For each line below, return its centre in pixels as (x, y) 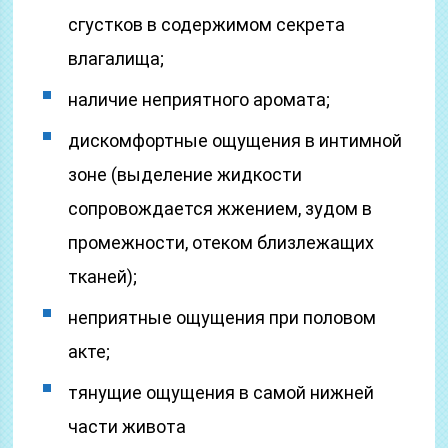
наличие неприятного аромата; (199, 99)
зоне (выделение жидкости (185, 174)
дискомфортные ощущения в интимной (235, 140)
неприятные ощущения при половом (222, 317)
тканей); (103, 276)
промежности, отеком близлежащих (221, 242)
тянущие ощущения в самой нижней (221, 392)
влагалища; (116, 58)
